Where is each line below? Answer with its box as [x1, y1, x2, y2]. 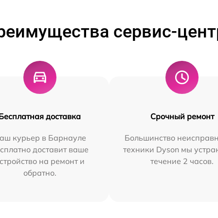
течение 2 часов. [150, 156, 214, 166]
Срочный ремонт [150, 111, 214, 121]
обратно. [23, 168, 56, 178]
